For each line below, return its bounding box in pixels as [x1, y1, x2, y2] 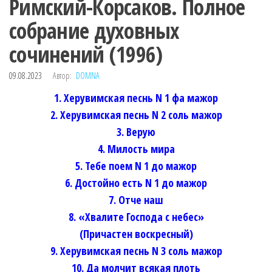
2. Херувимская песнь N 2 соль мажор [50, 107, 222, 122]
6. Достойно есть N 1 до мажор [65, 175, 207, 190]
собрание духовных [9, 15, 180, 46]
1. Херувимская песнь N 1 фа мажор [54, 90, 218, 105]
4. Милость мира [97, 141, 175, 156]
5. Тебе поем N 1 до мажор [75, 158, 197, 173]
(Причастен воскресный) [79, 226, 193, 241]
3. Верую [117, 124, 155, 139]
